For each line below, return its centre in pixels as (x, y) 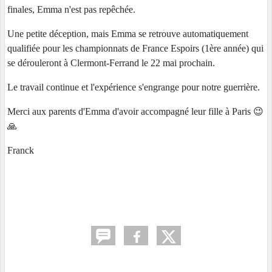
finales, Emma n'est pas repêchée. (71, 10)
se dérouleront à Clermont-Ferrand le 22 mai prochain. (112, 63)
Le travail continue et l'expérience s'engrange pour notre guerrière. (135, 87)
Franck (21, 151)
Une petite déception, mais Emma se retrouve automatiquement (128, 34)
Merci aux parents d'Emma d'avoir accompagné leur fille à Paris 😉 (135, 112)
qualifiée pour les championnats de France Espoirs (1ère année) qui (135, 49)
